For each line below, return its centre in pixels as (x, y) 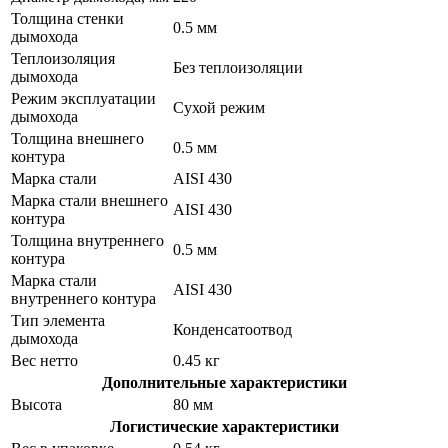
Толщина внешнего (77, 138)
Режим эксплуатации (83, 98)
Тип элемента (58, 320)
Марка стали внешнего (89, 200)
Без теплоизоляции (238, 67)
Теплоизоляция (63, 58)
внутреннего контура (83, 298)
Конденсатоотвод (232, 329)
